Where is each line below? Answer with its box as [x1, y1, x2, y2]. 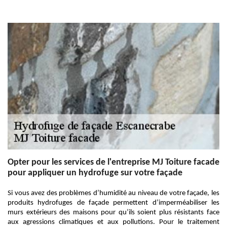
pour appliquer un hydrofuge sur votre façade [8, 168, 182, 178]
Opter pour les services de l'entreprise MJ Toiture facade [8, 158, 219, 167]
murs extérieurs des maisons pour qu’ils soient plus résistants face [8, 209, 219, 216]
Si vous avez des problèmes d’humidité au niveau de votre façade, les [8, 190, 219, 197]
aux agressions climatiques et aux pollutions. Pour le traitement [8, 218, 219, 226]
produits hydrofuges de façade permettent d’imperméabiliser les [8, 199, 219, 207]
